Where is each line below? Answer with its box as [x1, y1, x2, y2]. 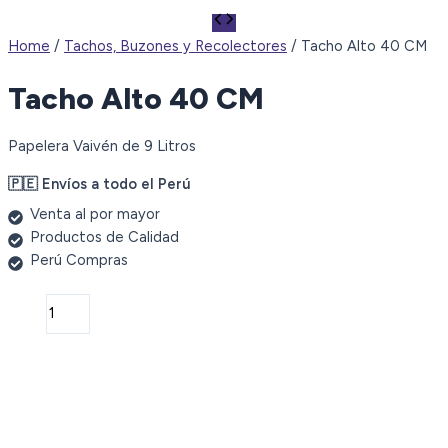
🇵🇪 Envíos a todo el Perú [8, 174, 191, 193]
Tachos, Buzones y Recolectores [64, 37, 287, 56]
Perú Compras [29, 250, 128, 269]
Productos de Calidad [29, 227, 179, 246]
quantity [7, 386, 65, 405]
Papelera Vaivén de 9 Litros [8, 137, 196, 156]
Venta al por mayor [29, 204, 160, 223]
